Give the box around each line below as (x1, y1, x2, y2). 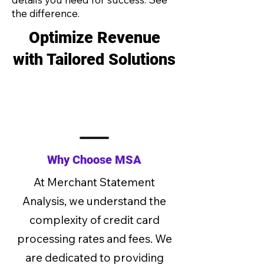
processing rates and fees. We (16, 232, 172, 246)
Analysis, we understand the (22, 194, 166, 208)
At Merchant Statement (34, 175, 155, 189)
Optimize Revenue (28, 28, 160, 47)
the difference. (12, 7, 80, 19)
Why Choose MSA (47, 153, 141, 167)
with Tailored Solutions (13, 50, 176, 69)
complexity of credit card (29, 213, 160, 227)
